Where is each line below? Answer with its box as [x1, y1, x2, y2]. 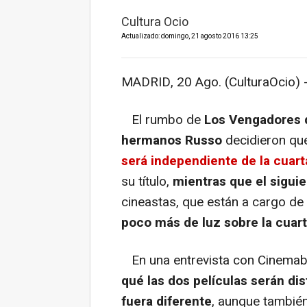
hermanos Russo [121, 131, 222, 151]
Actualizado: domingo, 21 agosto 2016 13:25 [121, 32, 258, 42]
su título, [121, 172, 173, 192]
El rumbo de [121, 110, 204, 130]
